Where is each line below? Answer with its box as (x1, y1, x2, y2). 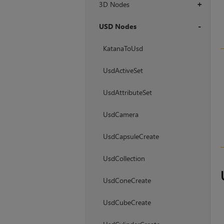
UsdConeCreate (102, 175, 151, 185)
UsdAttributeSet (102, 87, 152, 97)
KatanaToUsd (102, 43, 143, 53)
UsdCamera (102, 109, 138, 119)
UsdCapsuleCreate (102, 131, 159, 141)
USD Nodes (98, 21, 136, 31)
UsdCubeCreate (102, 197, 151, 207)
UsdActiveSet (102, 65, 143, 75)
